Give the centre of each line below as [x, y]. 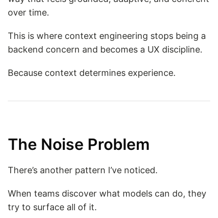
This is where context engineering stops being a [107, 36]
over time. [28, 13]
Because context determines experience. [92, 73]
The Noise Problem [79, 144]
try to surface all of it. [52, 207]
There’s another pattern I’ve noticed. [83, 170]
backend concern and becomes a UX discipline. [105, 50]
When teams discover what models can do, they [107, 193]
